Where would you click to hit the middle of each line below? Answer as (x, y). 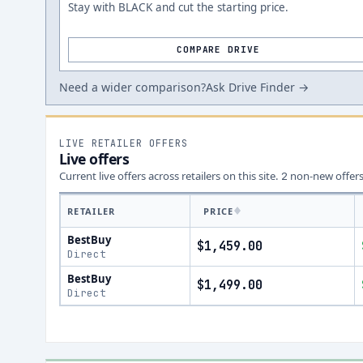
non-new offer (323, 176)
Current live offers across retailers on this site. (169, 176)
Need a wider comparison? (132, 87)
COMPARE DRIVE (218, 49)
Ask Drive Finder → (257, 87)
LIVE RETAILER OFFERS (124, 143)
